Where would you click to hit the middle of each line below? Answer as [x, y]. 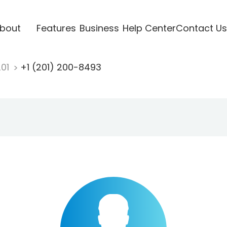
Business [99, 28]
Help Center [149, 28]
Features [56, 28]
